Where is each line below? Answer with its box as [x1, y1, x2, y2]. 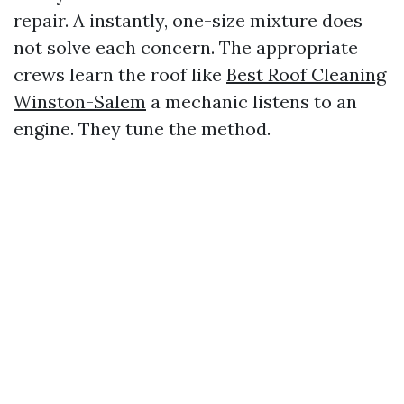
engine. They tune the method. [14, 116, 271, 140]
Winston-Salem [14, 89, 146, 113]
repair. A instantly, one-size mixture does [14, 8, 363, 32]
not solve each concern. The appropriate [14, 35, 358, 59]
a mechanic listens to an [146, 89, 357, 113]
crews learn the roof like [14, 62, 226, 86]
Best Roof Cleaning [226, 62, 386, 86]
